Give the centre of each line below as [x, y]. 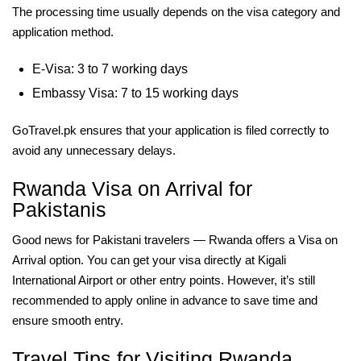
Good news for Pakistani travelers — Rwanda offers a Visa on [175, 240]
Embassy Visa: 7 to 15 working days [135, 93]
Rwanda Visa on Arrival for [132, 189]
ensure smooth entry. [68, 320]
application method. [63, 32]
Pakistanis [59, 210]
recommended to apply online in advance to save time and [165, 300]
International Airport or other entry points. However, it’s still [164, 280]
